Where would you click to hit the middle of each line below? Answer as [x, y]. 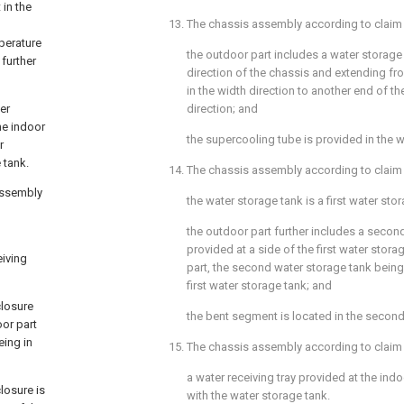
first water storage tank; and [259, 285]
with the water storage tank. [258, 395]
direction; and [222, 109]
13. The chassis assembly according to [271, 24]
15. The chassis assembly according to [271, 347]
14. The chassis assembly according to [271, 170]
